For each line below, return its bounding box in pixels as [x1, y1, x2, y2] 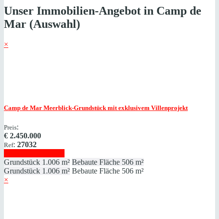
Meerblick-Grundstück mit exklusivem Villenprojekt [42, 104, 188, 111]
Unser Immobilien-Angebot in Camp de [4, 4, 201, 17]
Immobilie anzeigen [4, 149, 65, 157]
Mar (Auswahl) [4, 17, 80, 30]
